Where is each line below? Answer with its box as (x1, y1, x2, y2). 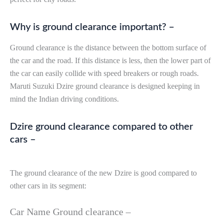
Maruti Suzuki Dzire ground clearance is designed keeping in (10, 82, 200, 91)
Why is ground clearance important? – (10, 22, 175, 33)
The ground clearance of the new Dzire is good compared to (10, 169, 197, 178)
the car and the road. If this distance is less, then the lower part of (10, 56, 211, 65)
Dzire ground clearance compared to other (10, 122, 193, 132)
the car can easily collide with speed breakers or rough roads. (10, 69, 199, 78)
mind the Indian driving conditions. (10, 95, 119, 104)
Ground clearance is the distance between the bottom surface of (10, 43, 206, 52)
